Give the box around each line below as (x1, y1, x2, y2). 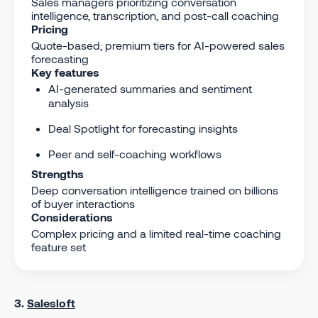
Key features (31, 65, 99, 79)
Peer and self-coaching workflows (48, 146, 221, 160)
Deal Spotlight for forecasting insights (48, 121, 238, 135)
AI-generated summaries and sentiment (48, 81, 252, 95)
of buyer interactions (31, 196, 135, 210)
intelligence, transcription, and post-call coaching (31, 8, 279, 22)
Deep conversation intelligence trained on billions (31, 182, 278, 197)
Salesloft (27, 295, 75, 309)
